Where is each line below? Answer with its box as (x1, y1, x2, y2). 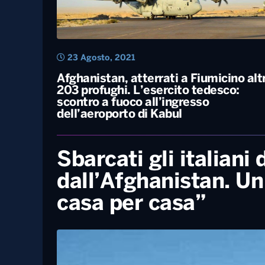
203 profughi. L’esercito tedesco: (57, 85, 240, 96)
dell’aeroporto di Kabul (57, 108, 182, 120)
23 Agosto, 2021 (65, 54, 135, 62)
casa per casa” (57, 193, 206, 214)
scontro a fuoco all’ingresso (57, 96, 209, 108)
